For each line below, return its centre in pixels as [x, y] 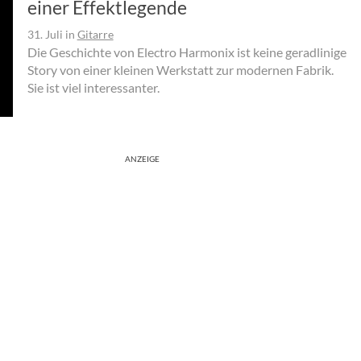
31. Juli [45, 34]
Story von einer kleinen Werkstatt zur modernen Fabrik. [180, 69]
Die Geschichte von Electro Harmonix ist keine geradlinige [187, 52]
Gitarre [95, 34]
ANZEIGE [142, 158]
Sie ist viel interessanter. [93, 87]
